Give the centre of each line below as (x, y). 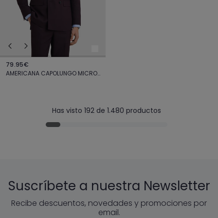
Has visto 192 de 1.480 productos (107, 111)
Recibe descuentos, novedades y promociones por (109, 203)
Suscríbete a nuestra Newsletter (109, 186)
